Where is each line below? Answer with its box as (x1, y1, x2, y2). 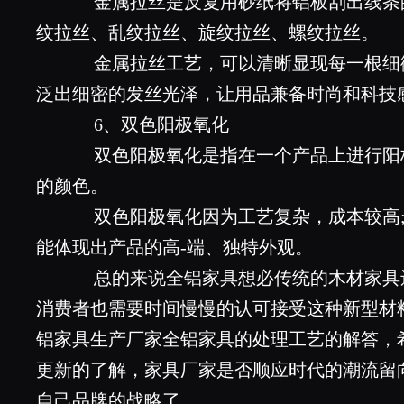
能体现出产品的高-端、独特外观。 (36, 237, 313, 257)
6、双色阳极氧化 (58, 115, 229, 134)
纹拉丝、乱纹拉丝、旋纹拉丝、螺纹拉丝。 (36, 23, 379, 42)
